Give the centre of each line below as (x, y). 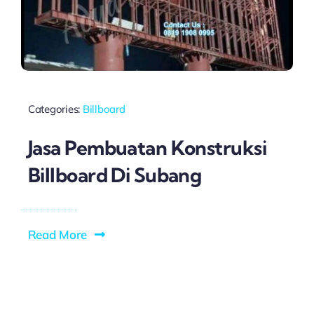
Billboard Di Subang (115, 175)
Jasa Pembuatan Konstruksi (147, 147)
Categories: (55, 109)
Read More (57, 234)
